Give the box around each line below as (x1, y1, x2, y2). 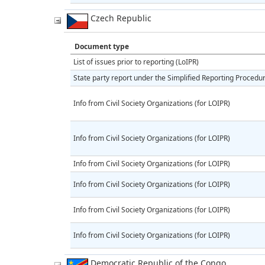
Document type (75, 41, 129, 51)
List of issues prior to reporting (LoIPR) (73, 56, 199, 67)
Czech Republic (88, 12, 151, 24)
